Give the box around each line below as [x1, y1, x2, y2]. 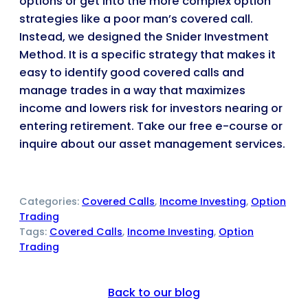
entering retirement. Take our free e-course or [19, 118, 283, 134]
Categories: [19, 194, 82, 208]
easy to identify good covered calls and [19, 64, 244, 80]
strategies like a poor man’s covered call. [19, 10, 253, 27]
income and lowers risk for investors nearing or [19, 100, 283, 116]
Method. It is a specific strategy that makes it [19, 46, 276, 63]
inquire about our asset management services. [19, 135, 285, 152]
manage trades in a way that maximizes [19, 82, 245, 98]
